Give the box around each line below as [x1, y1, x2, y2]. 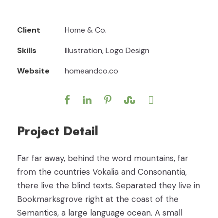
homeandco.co [65, 66, 118, 76]
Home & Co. [65, 25, 107, 35]
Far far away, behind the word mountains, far [17, 153, 188, 163]
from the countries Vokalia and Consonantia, [17, 166, 187, 177]
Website [17, 66, 50, 76]
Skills [17, 45, 36, 55]
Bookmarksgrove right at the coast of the [17, 194, 179, 204]
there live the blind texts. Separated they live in [17, 180, 200, 191]
